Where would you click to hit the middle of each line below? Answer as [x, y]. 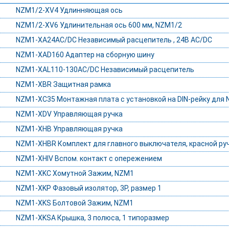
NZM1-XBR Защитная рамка [63, 85]
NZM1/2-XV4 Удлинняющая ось [69, 10]
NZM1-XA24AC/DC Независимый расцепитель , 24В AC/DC [114, 40]
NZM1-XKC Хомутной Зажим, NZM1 [75, 174]
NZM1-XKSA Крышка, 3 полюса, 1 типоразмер [92, 218]
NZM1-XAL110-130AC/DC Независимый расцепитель [105, 70]
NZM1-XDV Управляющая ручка [69, 114]
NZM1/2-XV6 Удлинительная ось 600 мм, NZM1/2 [99, 25]
